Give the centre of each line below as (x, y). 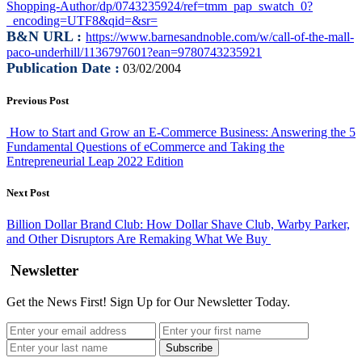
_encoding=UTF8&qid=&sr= (82, 20)
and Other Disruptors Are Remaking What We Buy (137, 239)
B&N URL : (46, 36)
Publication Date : (63, 67)
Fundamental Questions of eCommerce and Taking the (145, 147)
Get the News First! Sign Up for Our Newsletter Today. (148, 301)
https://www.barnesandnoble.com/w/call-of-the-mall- (220, 36)
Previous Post (38, 100)
